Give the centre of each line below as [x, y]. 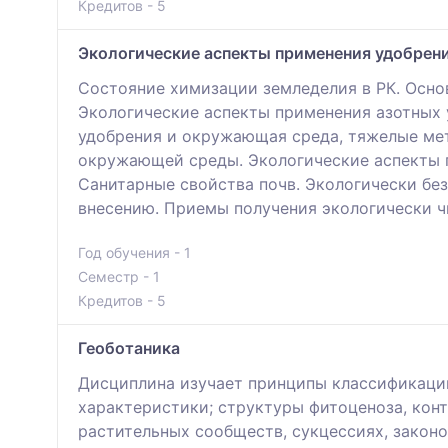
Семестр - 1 [119, 277]
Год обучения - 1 [134, 253]
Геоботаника [129, 348]
